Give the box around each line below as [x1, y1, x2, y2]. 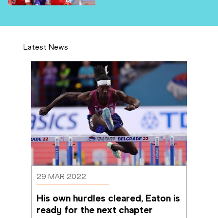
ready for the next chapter [36, 203, 153, 216]
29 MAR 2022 [36, 171, 86, 181]
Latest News [23, 42, 68, 52]
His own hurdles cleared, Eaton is [36, 192, 180, 204]
